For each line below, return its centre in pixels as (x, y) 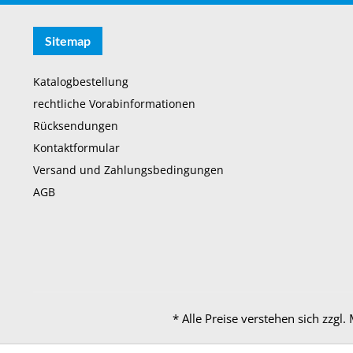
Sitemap (68, 41)
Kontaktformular (76, 148)
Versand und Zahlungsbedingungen (128, 170)
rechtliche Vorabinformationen (114, 104)
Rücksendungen (76, 126)
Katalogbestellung (81, 82)
